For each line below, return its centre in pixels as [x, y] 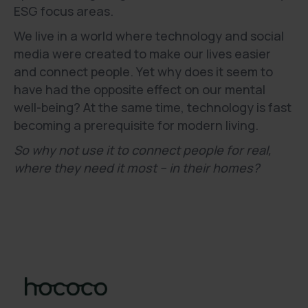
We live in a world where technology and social [149, 36]
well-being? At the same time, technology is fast [153, 107]
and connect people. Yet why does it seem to [143, 71]
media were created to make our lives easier [142, 54]
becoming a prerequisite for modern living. [136, 125]
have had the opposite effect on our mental [140, 89]
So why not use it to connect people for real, [143, 150]
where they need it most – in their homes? [137, 168]
